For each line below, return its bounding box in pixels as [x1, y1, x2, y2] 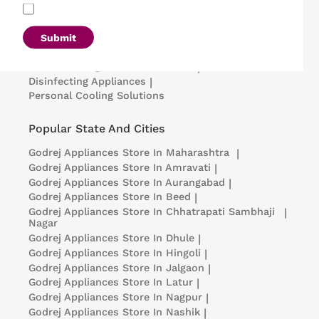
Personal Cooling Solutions [28, 90, 164, 102]
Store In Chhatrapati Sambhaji [122, 206, 275, 218]
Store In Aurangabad [122, 176, 225, 188]
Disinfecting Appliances [28, 75, 146, 87]
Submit [41, 31, 76, 43]
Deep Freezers [121, 16, 193, 28]
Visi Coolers [154, 45, 214, 57]
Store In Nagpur [122, 291, 202, 303]
